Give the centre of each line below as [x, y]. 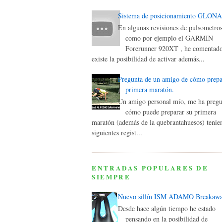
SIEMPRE [111, 177]
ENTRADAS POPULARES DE [150, 168]
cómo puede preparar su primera [170, 111]
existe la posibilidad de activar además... [148, 59]
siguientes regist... [117, 132]
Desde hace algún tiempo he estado [166, 208]
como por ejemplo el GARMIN [169, 38]
